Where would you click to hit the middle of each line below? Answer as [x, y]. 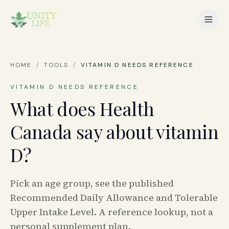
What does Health [82, 108]
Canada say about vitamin [114, 131]
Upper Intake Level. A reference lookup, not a [112, 212]
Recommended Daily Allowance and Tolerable [114, 198]
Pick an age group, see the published [92, 183]
